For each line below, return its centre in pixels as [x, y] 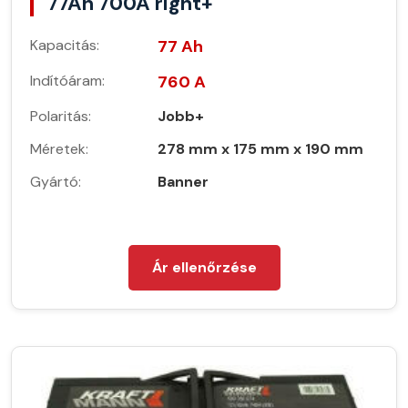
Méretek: [59, 149]
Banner [183, 182]
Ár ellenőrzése [204, 268]
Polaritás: [61, 117]
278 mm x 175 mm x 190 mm [260, 149]
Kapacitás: [65, 46]
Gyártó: [56, 182]
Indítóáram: [67, 81]
